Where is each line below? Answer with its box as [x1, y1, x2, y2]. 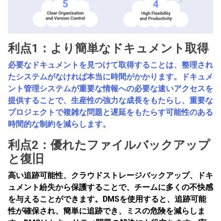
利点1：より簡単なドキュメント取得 [8, 41, 209, 55]
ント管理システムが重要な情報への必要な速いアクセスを [8, 83, 213, 93]
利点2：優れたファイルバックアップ [8, 138, 210, 152]
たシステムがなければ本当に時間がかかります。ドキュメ [8, 72, 213, 81]
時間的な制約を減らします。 [8, 119, 110, 129]
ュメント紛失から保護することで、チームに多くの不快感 [8, 182, 213, 192]
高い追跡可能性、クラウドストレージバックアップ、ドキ [8, 170, 213, 180]
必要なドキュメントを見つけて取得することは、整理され [8, 60, 213, 70]
